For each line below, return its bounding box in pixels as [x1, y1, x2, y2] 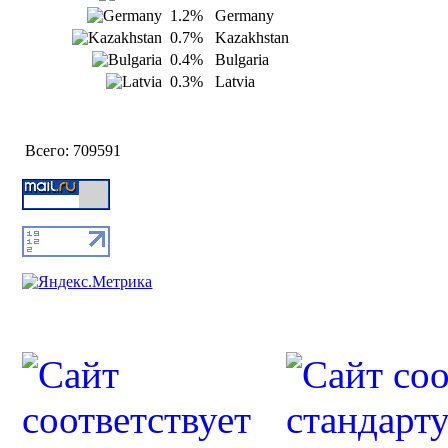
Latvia [215, 73, 256, 91]
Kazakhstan [215, 29, 290, 47]
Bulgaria [215, 51, 270, 69]
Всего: [25, 142, 70, 160]
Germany [215, 7, 275, 25]
